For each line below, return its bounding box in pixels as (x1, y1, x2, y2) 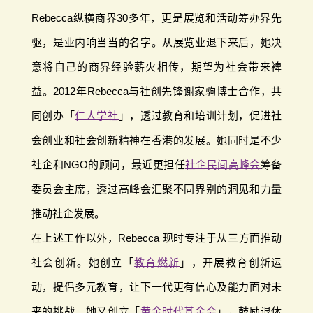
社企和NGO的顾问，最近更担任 (31, 158, 186, 170)
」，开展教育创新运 (180, 256, 282, 268)
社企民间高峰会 (185, 158, 261, 170)
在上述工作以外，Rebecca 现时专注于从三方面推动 (31, 231, 282, 244)
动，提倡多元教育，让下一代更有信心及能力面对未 (31, 280, 282, 293)
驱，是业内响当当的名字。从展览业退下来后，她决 (31, 36, 282, 48)
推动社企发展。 (31, 207, 105, 219)
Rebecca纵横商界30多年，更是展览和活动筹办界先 (31, 11, 282, 24)
